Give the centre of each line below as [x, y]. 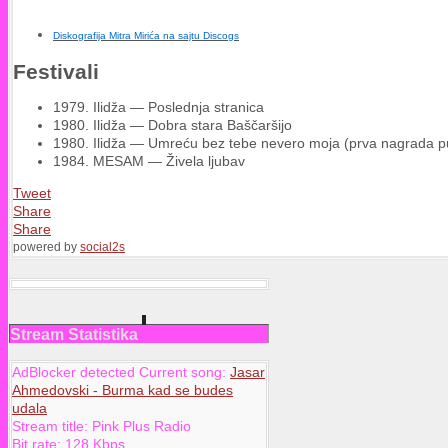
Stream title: [52, 425]
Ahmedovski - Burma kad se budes [122, 389]
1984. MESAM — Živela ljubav [149, 160]
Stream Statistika [74, 334]
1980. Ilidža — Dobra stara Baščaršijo [172, 124]
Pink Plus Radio [141, 425]
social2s [102, 246]
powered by [46, 246]
